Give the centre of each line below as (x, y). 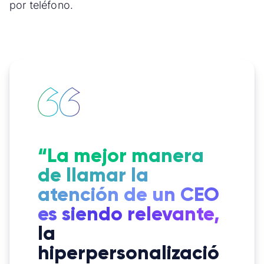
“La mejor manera (121, 156)
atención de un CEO (128, 194)
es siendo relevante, (129, 214)
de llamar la (93, 175)
